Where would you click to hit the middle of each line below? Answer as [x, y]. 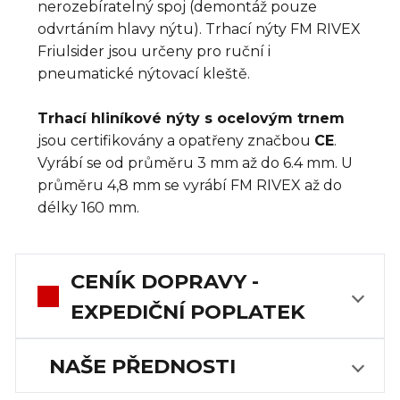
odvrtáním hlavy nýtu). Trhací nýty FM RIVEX [199, 29]
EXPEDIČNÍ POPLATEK [187, 311]
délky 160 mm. [88, 207]
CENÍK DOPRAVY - [164, 281]
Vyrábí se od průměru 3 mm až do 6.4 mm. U [195, 162]
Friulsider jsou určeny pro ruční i [154, 51]
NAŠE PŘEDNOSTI [142, 366]
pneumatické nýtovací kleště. [144, 73]
